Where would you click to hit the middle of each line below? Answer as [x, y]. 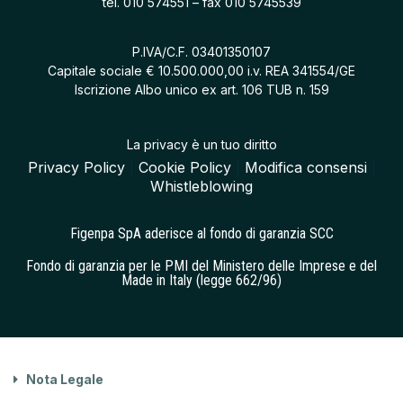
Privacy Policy [76, 167]
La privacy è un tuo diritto [201, 144]
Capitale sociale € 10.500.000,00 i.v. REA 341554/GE [201, 71]
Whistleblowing [201, 186]
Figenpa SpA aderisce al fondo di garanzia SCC [201, 234]
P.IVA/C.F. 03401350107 [201, 52]
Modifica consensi [305, 167]
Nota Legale [65, 380]
